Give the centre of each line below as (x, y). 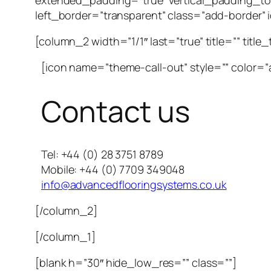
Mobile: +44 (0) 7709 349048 (113, 169)
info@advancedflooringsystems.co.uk (134, 184)
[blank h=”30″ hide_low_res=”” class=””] (136, 262)
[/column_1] (65, 236)
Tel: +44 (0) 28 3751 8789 (102, 154)
